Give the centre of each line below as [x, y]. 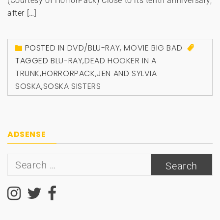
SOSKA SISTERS [72, 86]
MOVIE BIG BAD [153, 48]
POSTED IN [46, 48]
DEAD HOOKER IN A [121, 61]
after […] [22, 13]
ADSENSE [27, 135]
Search [20, 160]
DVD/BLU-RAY [94, 48]
